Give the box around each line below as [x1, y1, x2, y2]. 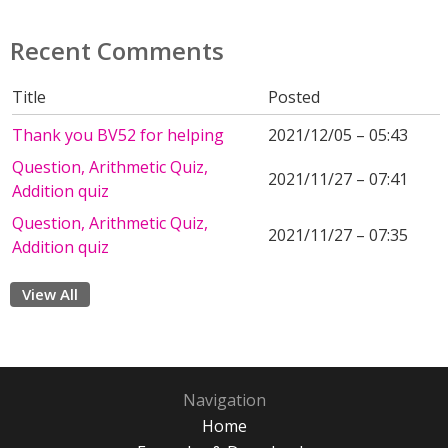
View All [22, 284, 78, 304]
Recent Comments [10, 34, 224, 67]
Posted [268, 86, 320, 108]
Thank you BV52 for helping [12, 124, 224, 146]
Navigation [182, 389, 266, 411]
